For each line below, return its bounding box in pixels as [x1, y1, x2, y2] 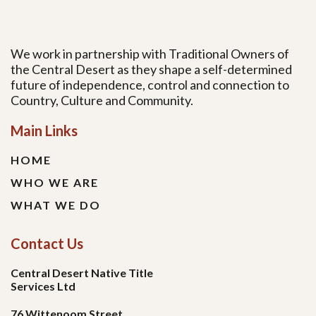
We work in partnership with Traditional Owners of [11, 46, 289, 61]
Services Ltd [11, 279, 75, 293]
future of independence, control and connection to [11, 77, 289, 92]
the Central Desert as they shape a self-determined [11, 61, 292, 77]
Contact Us [11, 235, 83, 252]
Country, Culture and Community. [11, 92, 193, 108]
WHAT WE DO [11, 198, 101, 212]
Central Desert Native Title [11, 266, 153, 279]
